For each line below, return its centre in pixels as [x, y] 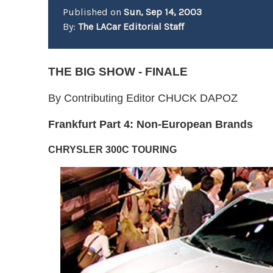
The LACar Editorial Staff [131, 27]
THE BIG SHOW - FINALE [118, 72]
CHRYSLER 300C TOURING [113, 150]
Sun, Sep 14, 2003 [163, 12]
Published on [94, 12]
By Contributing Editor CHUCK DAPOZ [143, 98]
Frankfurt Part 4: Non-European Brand [148, 124]
